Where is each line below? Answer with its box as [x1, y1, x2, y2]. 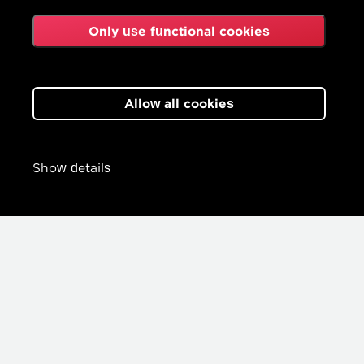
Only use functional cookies [89, 24, 270, 40]
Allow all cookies [124, 95, 234, 111]
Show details [32, 160, 110, 176]
